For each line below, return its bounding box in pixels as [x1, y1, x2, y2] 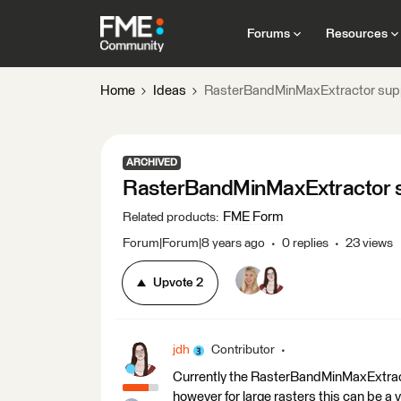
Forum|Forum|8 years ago [123, 237, 265, 250]
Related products [123, 211, 216, 224]
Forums [246, 27, 290, 40]
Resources [325, 27, 388, 40]
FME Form [223, 210, 283, 224]
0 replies [282, 237, 328, 250]
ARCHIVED [126, 158, 177, 167]
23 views [346, 237, 393, 250]
